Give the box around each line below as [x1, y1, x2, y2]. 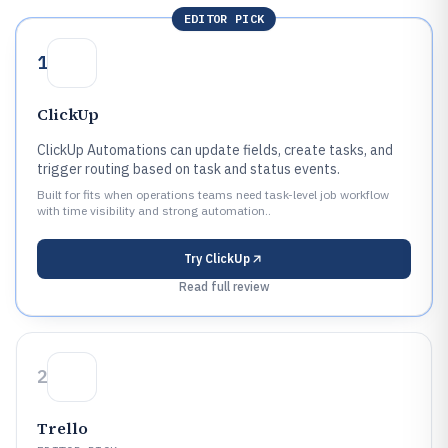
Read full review [178, 279, 270, 294]
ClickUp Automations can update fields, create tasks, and [37, 141, 393, 159]
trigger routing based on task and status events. [37, 160, 340, 178]
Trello [37, 417, 88, 439]
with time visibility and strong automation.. [37, 203, 271, 218]
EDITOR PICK [183, 11, 265, 26]
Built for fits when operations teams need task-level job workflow [37, 187, 389, 202]
